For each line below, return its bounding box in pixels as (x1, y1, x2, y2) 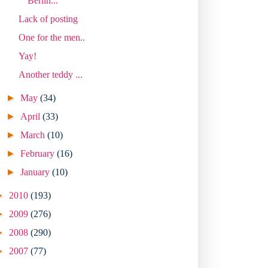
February (20, 148, 57, 159)
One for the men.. (18, 32, 85, 42)
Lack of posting (18, 13, 78, 24)
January (20, 166, 53, 177)
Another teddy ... (18, 69, 83, 80)
